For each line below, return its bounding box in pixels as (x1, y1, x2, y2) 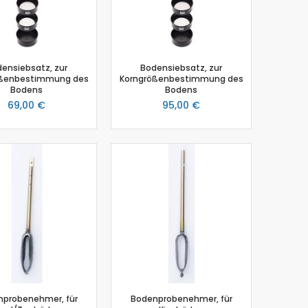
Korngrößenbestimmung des (119, 72, 243, 85)
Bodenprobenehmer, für (130, 292, 232, 305)
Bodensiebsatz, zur (140, 61, 222, 74)
